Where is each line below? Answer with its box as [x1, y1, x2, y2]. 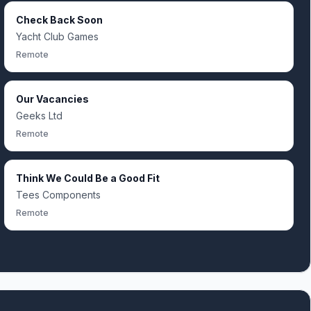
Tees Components [16, 189, 101, 201]
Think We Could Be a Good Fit [16, 172, 160, 184]
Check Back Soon [16, 14, 103, 26]
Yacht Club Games [16, 31, 99, 42]
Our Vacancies [16, 93, 89, 105]
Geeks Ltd [16, 110, 62, 121]
